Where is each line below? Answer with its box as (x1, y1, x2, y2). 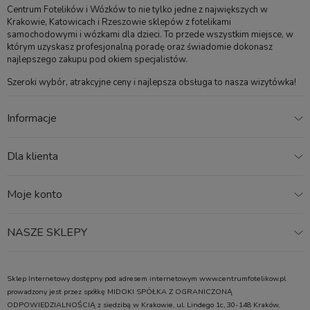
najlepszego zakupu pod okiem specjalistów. (7, 53, 188, 66)
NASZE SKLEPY (7, 225, 87, 240)
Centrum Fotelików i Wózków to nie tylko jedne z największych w (7, 3, 268, 16)
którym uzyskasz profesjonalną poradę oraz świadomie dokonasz (7, 41, 273, 53)
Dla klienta (7, 149, 58, 164)
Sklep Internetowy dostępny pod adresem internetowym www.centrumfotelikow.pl (7, 273, 286, 284)
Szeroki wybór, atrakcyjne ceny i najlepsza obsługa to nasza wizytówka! (7, 76, 296, 89)
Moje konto (7, 187, 62, 202)
